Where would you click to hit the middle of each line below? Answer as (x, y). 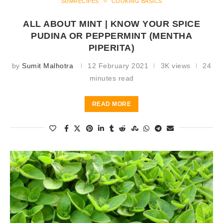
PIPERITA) (111, 48)
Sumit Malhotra (48, 65)
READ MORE (111, 104)
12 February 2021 (118, 65)
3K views (175, 65)
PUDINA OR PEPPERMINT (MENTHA (111, 36)
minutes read (111, 78)
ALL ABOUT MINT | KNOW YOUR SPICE (111, 24)
